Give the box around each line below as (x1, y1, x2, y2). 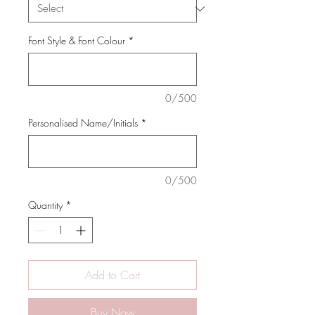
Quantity (28, 198, 63, 212)
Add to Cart (85, 267, 140, 283)
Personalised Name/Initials (28, 116, 138, 130)
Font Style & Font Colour (28, 34, 125, 48)
